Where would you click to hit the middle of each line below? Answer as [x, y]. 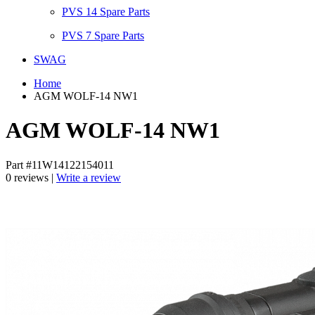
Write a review [89, 177]
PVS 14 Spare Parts [106, 12]
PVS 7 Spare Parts [103, 36]
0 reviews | [31, 177]
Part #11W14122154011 [60, 165]
